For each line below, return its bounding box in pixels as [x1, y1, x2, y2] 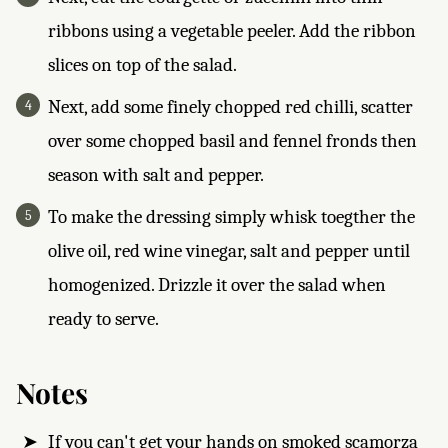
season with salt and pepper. [48, 164, 264, 186]
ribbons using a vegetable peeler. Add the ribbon [48, 20, 416, 42]
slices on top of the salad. [48, 54, 237, 76]
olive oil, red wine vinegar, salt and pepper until [48, 240, 410, 262]
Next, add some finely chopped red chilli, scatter [48, 96, 413, 118]
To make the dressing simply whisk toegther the [48, 206, 415, 228]
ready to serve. [48, 308, 159, 330]
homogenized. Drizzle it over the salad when [48, 274, 386, 296]
